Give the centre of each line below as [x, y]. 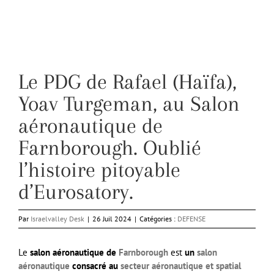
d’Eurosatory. [76, 192]
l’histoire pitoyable [99, 170]
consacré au [95, 266]
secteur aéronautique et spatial [181, 266]
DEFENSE [191, 219]
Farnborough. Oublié [110, 148]
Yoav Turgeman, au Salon [129, 104]
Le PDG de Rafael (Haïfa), [128, 82]
